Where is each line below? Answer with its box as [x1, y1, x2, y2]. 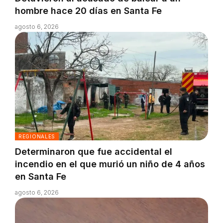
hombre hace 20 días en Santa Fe [15, 5, 162, 16]
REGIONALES [18, 133, 55, 139]
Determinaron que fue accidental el [15, 146, 172, 157]
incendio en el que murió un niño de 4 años [15, 158, 205, 169]
